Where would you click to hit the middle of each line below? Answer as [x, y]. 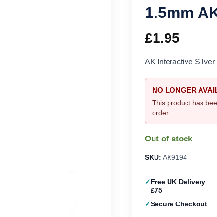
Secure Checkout [179, 204]
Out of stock [169, 139]
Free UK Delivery [178, 182]
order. [161, 113]
